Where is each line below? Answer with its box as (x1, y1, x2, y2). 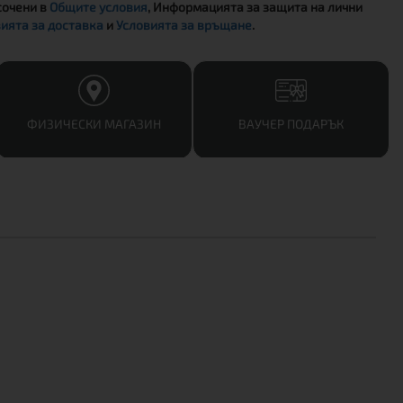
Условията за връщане (116, 16, 253, 32)
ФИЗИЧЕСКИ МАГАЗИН (27, 116, 161, 131)
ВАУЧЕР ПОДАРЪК (238, 116, 344, 131)
